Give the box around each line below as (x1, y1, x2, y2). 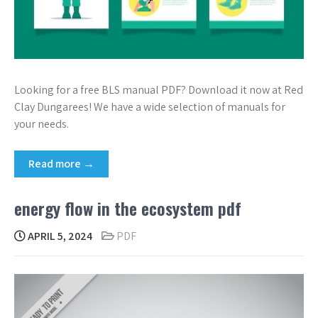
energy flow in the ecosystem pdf (14, 195, 241, 221)
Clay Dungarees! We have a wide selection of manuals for (14, 99, 285, 115)
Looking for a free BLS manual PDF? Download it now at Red (14, 82, 303, 98)
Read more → (28, 156, 94, 172)
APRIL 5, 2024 (26, 229, 92, 244)
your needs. (14, 116, 69, 132)
